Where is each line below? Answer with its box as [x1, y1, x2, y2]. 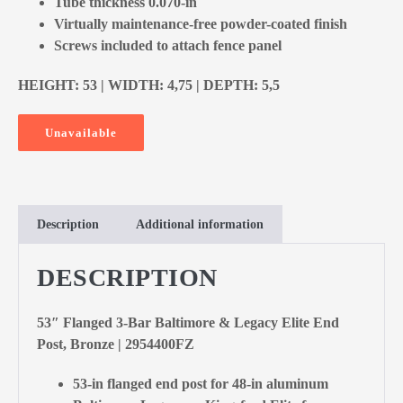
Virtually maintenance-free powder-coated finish [54, 15, 347, 31]
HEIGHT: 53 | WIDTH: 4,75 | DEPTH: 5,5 [18, 76, 280, 93]
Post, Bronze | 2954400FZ [37, 336, 194, 352]
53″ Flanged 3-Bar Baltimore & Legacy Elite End [37, 314, 339, 330]
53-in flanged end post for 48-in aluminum [73, 375, 328, 391]
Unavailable [45, 125, 117, 139]
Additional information [136, 217, 264, 231]
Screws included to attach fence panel [54, 37, 282, 53]
